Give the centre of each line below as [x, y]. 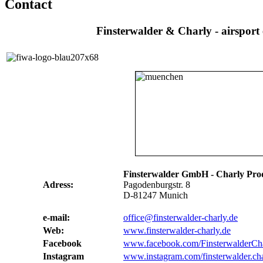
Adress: [58, 184]
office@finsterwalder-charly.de [181, 217]
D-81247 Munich [156, 195]
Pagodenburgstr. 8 [157, 184]
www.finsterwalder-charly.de [177, 230]
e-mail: [56, 217]
